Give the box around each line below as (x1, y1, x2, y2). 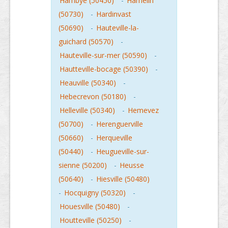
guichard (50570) (59, 37, 113, 46)
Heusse (120, 160, 144, 170)
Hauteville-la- (96, 23, 139, 33)
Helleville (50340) (60, 105, 115, 115)
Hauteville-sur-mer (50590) (60, 50, 147, 60)
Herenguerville (96, 119, 143, 129)
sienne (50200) (59, 160, 107, 170)
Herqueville (96, 133, 132, 142)
